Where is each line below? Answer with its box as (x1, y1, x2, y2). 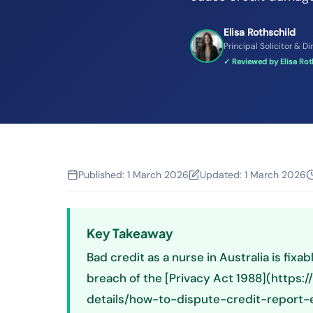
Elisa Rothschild (224, 26, 296, 38)
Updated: (200, 168, 245, 181)
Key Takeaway (87, 225, 173, 241)
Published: (78, 168, 127, 181)
